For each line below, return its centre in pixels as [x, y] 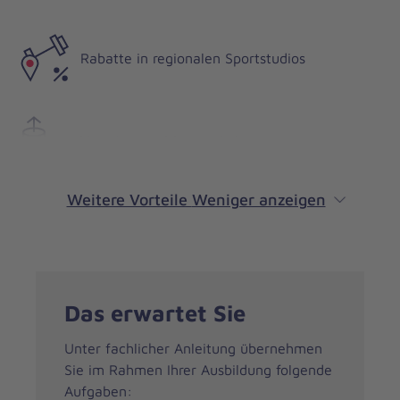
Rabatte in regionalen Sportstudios [193, 58]
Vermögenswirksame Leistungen [185, 140]
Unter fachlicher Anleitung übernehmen [193, 349]
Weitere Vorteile [129, 200]
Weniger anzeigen [258, 200]
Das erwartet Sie [155, 313]
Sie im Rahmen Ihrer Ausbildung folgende [198, 370]
